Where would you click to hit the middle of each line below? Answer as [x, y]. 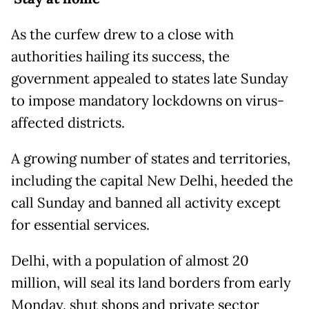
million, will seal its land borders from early [151, 282]
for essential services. [80, 225]
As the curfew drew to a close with [122, 34]
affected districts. [68, 122]
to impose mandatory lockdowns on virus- [148, 100]
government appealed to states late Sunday [150, 78]
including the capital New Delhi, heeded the [152, 180]
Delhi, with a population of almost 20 [130, 260]
